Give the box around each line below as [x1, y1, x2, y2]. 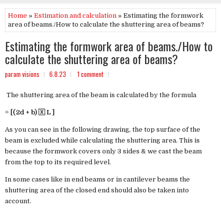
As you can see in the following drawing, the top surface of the [5, 126, 200, 133]
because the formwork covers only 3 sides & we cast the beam [5, 147, 202, 155]
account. [5, 197, 33, 205]
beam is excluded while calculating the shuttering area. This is [5, 137, 200, 144]
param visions [5, 69, 39, 79]
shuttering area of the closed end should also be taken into [5, 186, 189, 194]
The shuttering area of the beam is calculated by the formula [5, 91, 196, 99]
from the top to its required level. [5, 158, 112, 166]
